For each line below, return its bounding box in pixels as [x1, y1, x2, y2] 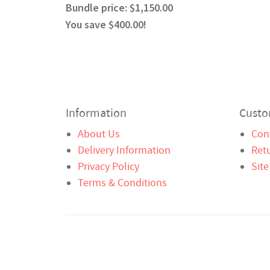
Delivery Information [78, 143, 171, 158]
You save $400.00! [66, 17, 146, 32]
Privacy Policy [78, 160, 139, 174]
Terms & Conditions [78, 176, 167, 190]
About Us [78, 127, 120, 142]
